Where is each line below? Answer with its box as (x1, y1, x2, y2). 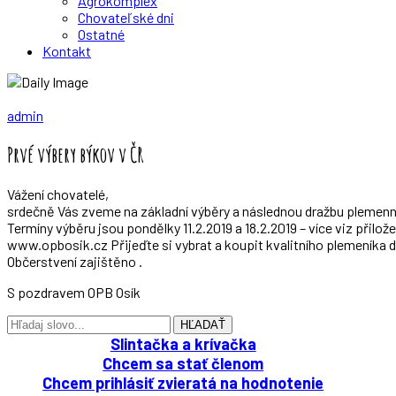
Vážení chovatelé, (7, 185, 109, 202)
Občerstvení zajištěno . (7, 252, 142, 270)
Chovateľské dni (78, 9, 174, 26)
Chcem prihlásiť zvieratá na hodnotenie (42, 372, 324, 392)
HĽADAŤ (180, 317, 225, 331)
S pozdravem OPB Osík (7, 283, 141, 301)
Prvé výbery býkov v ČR (7, 141, 144, 168)
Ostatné (78, 26, 125, 42)
